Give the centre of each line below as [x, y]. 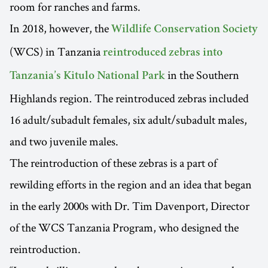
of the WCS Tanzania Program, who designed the [124, 227]
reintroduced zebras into [163, 53]
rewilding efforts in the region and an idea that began [131, 184]
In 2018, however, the [60, 28]
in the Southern [202, 74]
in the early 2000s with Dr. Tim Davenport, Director [130, 205]
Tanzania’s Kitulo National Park [87, 76]
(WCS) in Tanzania [56, 51]
